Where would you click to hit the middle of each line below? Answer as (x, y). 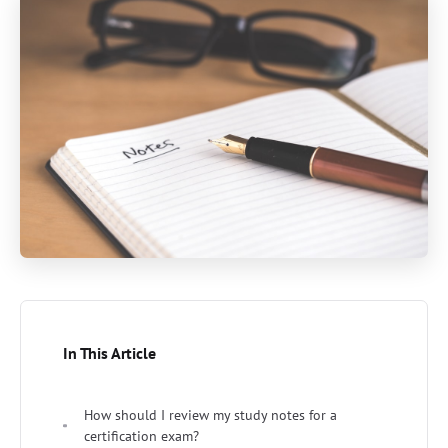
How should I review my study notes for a (210, 414)
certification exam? (141, 435)
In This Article (109, 352)
